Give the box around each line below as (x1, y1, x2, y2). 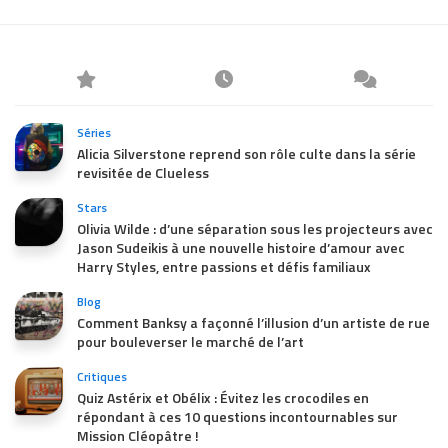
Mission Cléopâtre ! (77, 424, 199, 446)
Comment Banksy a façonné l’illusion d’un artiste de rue (77, 311, 430, 333)
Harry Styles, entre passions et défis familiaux (77, 255, 371, 277)
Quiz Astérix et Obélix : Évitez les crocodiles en (77, 386, 369, 408)
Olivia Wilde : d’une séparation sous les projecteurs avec (77, 217, 433, 239)
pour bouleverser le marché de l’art (77, 330, 304, 352)
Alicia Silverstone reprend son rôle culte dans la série (77, 142, 416, 164)
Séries (77, 122, 111, 142)
